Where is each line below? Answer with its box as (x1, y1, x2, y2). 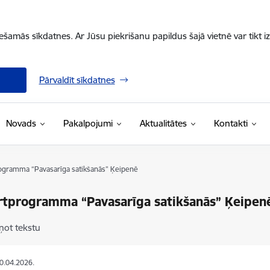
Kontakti (213, 118, 248, 129)
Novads (5, 118, 36, 129)
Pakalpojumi (63, 118, 113, 129)
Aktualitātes (139, 118, 187, 129)
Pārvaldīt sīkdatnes (39, 74, 115, 86)
